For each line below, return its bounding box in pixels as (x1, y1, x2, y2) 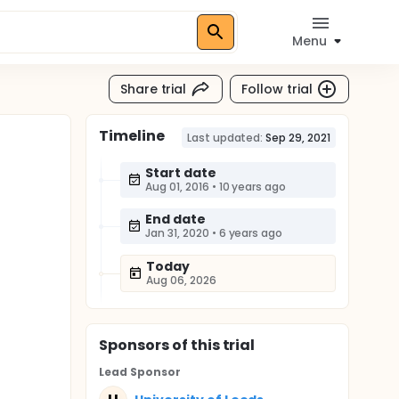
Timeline (99, 126, 165, 146)
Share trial (119, 79, 187, 98)
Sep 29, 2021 (265, 130, 330, 145)
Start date (145, 164, 216, 182)
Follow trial (241, 79, 313, 98)
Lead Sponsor (99, 364, 181, 379)
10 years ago (218, 179, 287, 194)
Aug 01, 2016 (145, 179, 209, 194)
